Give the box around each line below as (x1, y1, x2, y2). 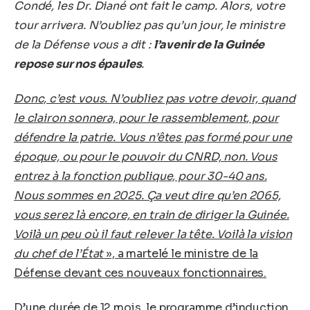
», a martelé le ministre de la (103, 246, 259, 262)
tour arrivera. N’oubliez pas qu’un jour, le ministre (14, 18, 285, 33)
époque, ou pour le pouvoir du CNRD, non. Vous (14, 149, 277, 165)
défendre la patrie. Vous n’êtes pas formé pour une (14, 130, 292, 145)
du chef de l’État (14, 246, 104, 262)
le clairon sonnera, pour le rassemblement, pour (14, 111, 279, 126)
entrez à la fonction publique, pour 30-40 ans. (14, 169, 267, 184)
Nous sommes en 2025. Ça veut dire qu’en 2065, (14, 188, 281, 203)
